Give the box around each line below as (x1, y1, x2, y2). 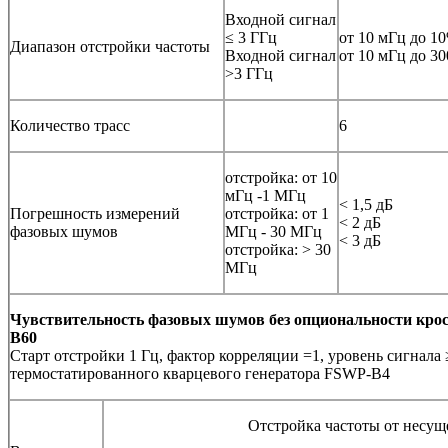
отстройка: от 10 (225, 168, 337, 186)
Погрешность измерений (10, 204, 180, 222)
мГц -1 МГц (225, 186, 306, 204)
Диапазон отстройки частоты (10, 37, 210, 55)
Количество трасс (10, 116, 130, 134)
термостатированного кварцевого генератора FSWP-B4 (10, 364, 390, 382)
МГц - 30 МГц (225, 222, 322, 240)
